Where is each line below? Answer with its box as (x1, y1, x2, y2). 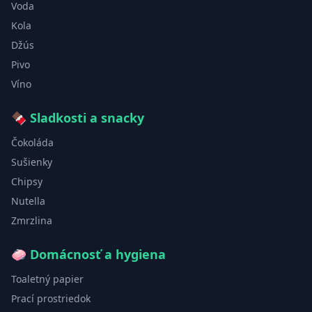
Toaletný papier (11, 272, 84, 286)
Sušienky (11, 155, 52, 169)
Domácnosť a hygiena (30, 246, 166, 263)
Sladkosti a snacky (30, 109, 144, 127)
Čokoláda (11, 136, 54, 150)
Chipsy (11, 175, 42, 189)
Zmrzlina (11, 214, 52, 228)
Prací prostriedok (11, 292, 91, 306)
